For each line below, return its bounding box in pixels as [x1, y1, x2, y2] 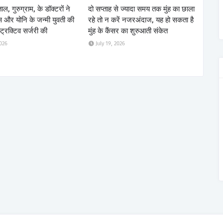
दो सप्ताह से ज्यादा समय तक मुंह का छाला [88, 4, 195, 13]
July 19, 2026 [96, 40, 125, 47]
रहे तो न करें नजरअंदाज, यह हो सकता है [88, 15, 194, 24]
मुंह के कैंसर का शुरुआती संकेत [88, 26, 168, 35]
